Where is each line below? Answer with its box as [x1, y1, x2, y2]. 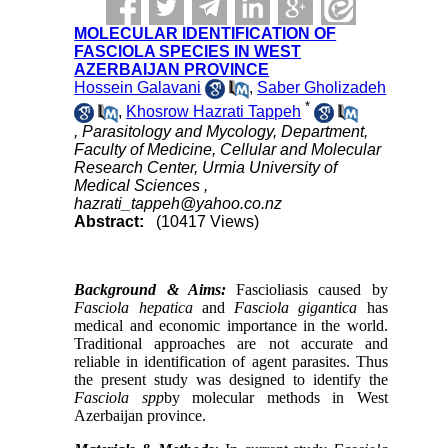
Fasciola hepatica [74, 299, 193, 317]
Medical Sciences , [74, 177, 209, 195]
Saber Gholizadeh [257, 79, 387, 97]
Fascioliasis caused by [225, 281, 388, 299]
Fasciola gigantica [234, 299, 358, 317]
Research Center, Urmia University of [74, 159, 338, 177]
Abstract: [74, 213, 145, 231]
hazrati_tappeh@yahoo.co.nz [74, 195, 283, 213]
